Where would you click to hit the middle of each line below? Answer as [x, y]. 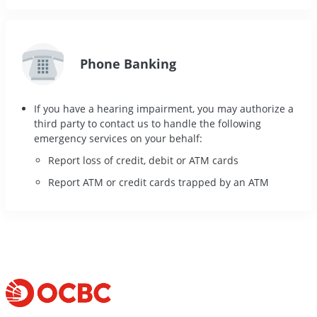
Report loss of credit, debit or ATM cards [143, 161]
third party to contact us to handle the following [148, 124]
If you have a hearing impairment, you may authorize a [164, 109]
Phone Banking [128, 63]
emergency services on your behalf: [118, 139]
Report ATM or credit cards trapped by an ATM [158, 183]
